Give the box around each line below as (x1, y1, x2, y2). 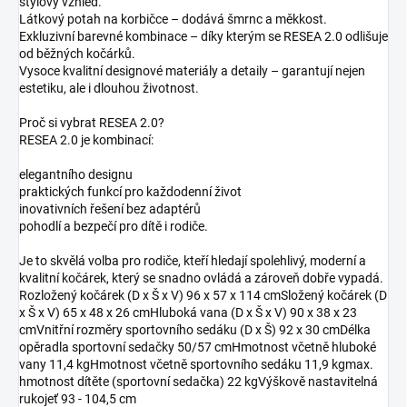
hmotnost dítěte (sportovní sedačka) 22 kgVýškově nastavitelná (19, 373, 378, 389)
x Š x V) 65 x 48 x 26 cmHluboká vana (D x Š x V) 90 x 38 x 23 (19, 304, 357, 320)
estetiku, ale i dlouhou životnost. (19, 80, 199, 95)
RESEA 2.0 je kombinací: (19, 132, 154, 147)
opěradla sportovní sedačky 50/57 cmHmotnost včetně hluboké (19, 339, 376, 354)
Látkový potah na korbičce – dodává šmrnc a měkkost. (19, 11, 327, 26)
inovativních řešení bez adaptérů (19, 201, 206, 216)
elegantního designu (19, 166, 133, 182)
